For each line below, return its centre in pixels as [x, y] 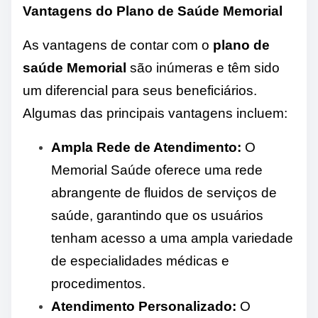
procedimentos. [98, 284]
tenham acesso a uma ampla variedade [172, 238]
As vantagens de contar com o [118, 45]
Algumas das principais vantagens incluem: [155, 114]
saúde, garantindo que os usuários [157, 216]
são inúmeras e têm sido [203, 68]
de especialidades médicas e [140, 261]
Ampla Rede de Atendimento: [146, 148]
